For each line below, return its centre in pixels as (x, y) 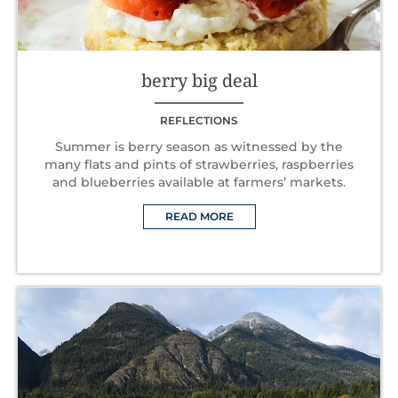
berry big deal (199, 80)
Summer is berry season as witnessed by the (199, 146)
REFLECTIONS (199, 120)
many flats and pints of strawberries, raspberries (199, 164)
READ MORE (199, 216)
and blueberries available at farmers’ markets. (199, 182)
